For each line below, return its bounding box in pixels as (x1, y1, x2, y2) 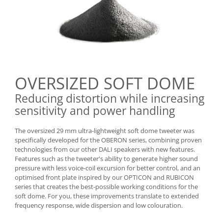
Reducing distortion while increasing (15, 90, 204, 107)
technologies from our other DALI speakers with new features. (15, 145, 195, 154)
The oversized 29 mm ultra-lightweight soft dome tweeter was (15, 126, 194, 136)
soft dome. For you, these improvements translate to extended (15, 192, 199, 201)
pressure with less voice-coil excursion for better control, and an (15, 164, 200, 173)
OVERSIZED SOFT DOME (15, 72, 195, 95)
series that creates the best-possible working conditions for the (15, 182, 198, 192)
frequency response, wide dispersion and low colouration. (15, 201, 183, 210)
